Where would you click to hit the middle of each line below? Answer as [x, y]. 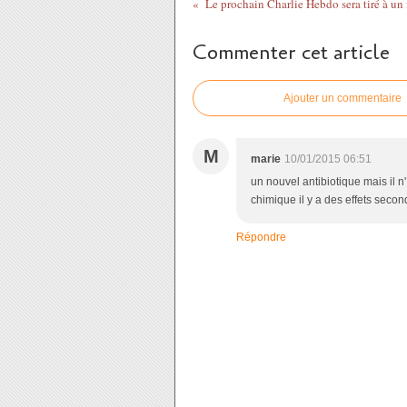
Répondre [261, 237]
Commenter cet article [291, 53]
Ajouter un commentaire [342, 98]
